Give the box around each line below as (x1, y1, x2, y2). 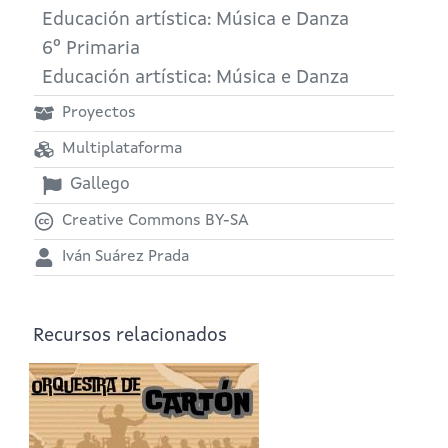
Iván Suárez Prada (62, 248, 189, 265)
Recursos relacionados (33, 326, 227, 346)
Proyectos (62, 105, 136, 122)
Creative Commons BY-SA (62, 212, 249, 229)
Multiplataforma (62, 141, 182, 158)
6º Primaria (42, 39, 140, 59)
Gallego (70, 176, 130, 194)
